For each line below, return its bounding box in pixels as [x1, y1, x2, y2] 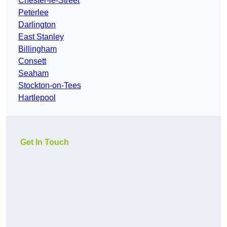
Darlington [18, 20, 56, 29]
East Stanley [18, 32, 64, 42]
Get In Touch [20, 138, 69, 147]
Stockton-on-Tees [18, 81, 81, 90]
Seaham [18, 69, 49, 78]
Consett [18, 57, 46, 66]
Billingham [18, 45, 57, 54]
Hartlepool [18, 93, 56, 102]
